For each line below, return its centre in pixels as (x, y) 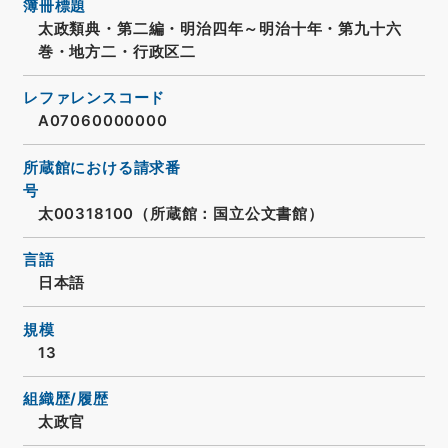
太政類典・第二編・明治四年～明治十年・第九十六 (219, 28)
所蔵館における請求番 (102, 167)
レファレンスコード (94, 98)
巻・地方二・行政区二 (116, 51)
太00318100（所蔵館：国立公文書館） (180, 213)
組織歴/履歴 (65, 399)
